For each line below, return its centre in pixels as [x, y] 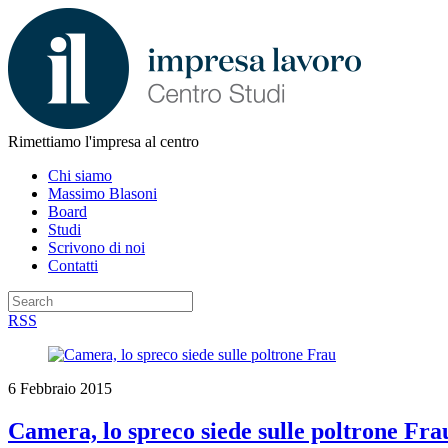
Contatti [73, 265]
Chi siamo [80, 175]
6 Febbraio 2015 [60, 388]
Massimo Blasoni [102, 193]
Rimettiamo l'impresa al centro [103, 141]
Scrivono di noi [96, 247]
